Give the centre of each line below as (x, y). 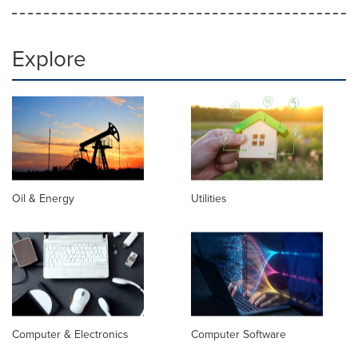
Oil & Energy (43, 199)
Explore (49, 59)
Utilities (209, 199)
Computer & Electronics (70, 335)
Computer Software (239, 335)
